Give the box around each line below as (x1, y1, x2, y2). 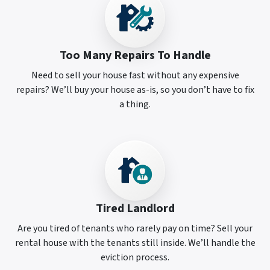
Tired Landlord (95, 200, 175, 218)
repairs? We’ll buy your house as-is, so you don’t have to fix (16, 83, 254, 97)
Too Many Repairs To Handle (59, 47, 211, 64)
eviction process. (101, 251, 169, 265)
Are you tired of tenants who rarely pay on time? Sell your (17, 222, 253, 236)
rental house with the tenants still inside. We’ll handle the (14, 236, 256, 250)
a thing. (119, 98, 151, 111)
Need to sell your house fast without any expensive (31, 69, 239, 83)
